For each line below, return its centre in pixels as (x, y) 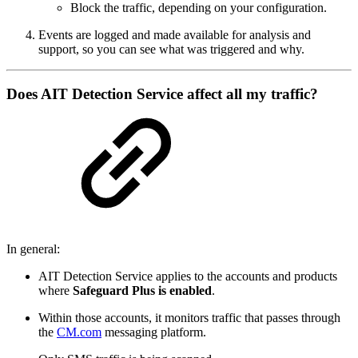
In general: (33, 249)
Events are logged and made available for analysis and (175, 34)
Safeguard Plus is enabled (142, 291)
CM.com (79, 332)
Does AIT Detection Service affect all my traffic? (162, 94)
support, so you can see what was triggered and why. (171, 49)
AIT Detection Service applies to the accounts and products (188, 276)
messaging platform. (154, 332)
